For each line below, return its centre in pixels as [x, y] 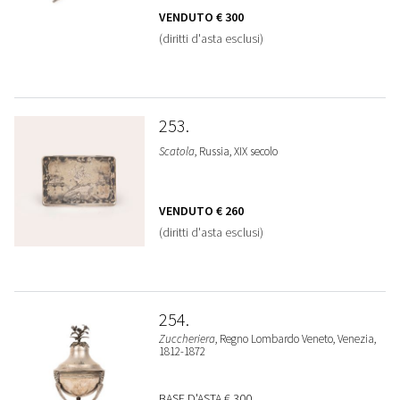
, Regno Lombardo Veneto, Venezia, [295, 339]
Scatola [176, 151]
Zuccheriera [187, 339]
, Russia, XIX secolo [236, 151]
